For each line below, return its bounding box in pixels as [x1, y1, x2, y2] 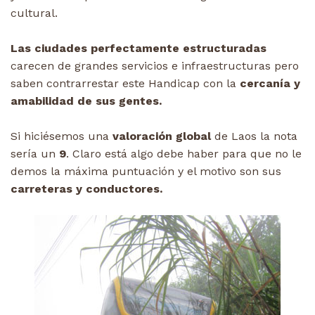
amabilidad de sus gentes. [11, 94, 162, 108]
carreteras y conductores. [11, 181, 162, 195]
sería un [11, 146, 59, 160]
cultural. [11, 6, 58, 20]
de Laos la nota [211, 129, 297, 143]
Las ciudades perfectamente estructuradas [11, 41, 266, 55]
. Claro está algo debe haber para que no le [66, 146, 302, 160]
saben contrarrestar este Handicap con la [11, 76, 240, 90]
